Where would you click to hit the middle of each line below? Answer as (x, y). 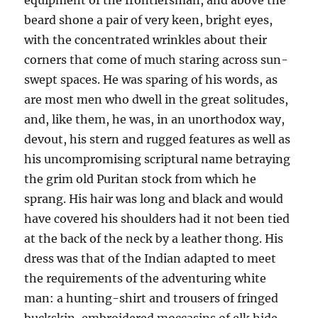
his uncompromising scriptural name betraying (158, 159)
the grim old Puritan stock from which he (141, 179)
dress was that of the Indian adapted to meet (150, 259)
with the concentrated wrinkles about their (146, 40)
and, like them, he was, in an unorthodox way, (155, 120)
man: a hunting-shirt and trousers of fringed (152, 298)
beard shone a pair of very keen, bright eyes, (149, 20)
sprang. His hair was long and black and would (154, 199)
